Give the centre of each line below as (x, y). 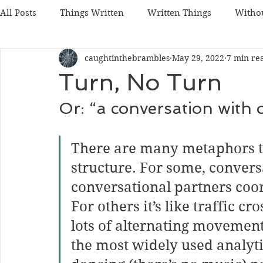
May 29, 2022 (198, 58)
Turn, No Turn (140, 82)
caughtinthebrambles (127, 58)
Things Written (92, 13)
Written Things (179, 13)
